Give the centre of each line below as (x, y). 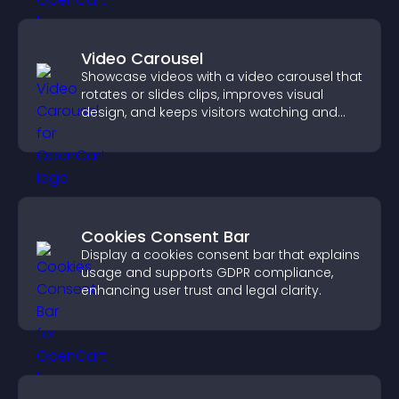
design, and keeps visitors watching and (209, 112)
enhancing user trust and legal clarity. (201, 290)
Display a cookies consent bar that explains (220, 255)
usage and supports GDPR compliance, (207, 273)
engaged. (112, 130)
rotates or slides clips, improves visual (202, 94)
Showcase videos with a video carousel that (222, 77)
